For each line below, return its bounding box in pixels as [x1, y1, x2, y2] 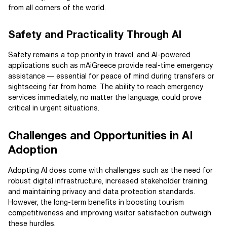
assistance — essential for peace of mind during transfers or [8, 73, 214, 81]
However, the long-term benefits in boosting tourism [8, 200, 184, 207]
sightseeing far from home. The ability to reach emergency [8, 84, 203, 91]
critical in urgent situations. [8, 105, 99, 112]
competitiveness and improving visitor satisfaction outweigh [8, 210, 211, 217]
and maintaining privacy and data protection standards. [8, 189, 195, 196]
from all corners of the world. [8, 5, 106, 12]
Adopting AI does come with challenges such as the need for [8, 168, 213, 175]
